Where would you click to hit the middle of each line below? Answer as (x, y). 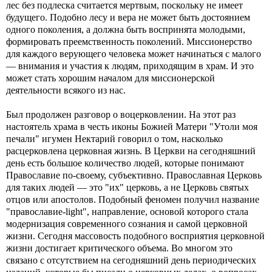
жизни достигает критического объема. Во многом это (119, 248)
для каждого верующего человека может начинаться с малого (134, 54)
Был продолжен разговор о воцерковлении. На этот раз (121, 114)
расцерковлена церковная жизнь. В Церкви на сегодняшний (131, 151)
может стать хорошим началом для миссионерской (110, 78)
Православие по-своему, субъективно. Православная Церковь (134, 175)
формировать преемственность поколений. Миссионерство (129, 42)
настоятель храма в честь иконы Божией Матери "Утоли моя (132, 127)
